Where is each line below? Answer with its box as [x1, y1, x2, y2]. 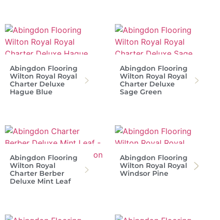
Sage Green [120, 87, 162, 96]
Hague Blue [10, 87, 53, 96]
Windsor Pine [120, 168, 168, 178]
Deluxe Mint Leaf [10, 176, 71, 186]
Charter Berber [10, 168, 64, 178]
